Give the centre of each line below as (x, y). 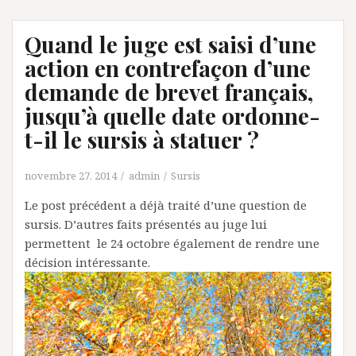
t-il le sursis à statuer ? (142, 139)
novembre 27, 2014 (71, 176)
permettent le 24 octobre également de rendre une (172, 243)
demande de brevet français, (169, 92)
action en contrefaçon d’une (168, 68)
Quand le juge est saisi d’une (170, 44)
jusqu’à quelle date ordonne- (172, 116)
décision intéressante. (87, 262)
